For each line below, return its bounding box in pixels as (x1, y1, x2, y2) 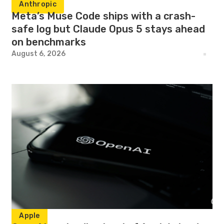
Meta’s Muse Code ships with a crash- (11, 10, 196, 22)
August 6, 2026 (11, 49, 66, 58)
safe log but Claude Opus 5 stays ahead (11, 23, 205, 35)
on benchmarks (11, 36, 86, 48)
